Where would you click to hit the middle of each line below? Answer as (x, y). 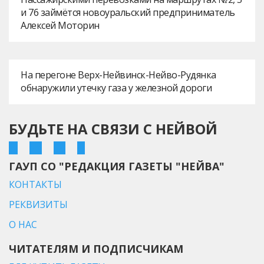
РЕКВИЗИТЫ (38, 205)
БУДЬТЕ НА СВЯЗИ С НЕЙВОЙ (113, 129)
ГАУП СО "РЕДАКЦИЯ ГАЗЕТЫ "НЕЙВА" (117, 166)
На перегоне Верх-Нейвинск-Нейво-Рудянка (118, 75)
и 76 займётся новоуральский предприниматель (128, 13)
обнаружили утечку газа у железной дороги (116, 88)
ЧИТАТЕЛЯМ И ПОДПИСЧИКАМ (96, 249)
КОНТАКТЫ (35, 185)
